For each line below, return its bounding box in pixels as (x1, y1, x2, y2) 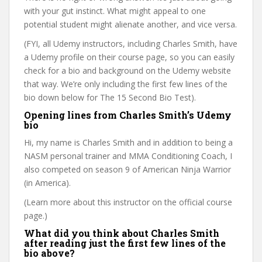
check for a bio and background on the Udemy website (24, 65, 231, 76)
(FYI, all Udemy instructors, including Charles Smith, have (24, 38, 237, 49)
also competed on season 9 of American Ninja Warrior (24, 164, 231, 175)
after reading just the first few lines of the (24, 237, 226, 249)
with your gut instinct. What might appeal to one (24, 5, 206, 16)
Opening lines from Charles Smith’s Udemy (24, 109, 232, 121)
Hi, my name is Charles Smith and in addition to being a (24, 137, 233, 148)
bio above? (24, 247, 75, 259)
